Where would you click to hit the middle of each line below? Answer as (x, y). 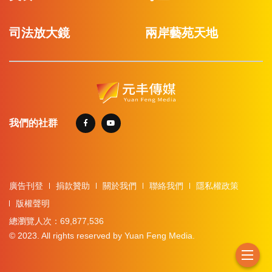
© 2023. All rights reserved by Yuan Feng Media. (102, 235)
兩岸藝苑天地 (182, 32)
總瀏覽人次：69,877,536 (56, 221)
